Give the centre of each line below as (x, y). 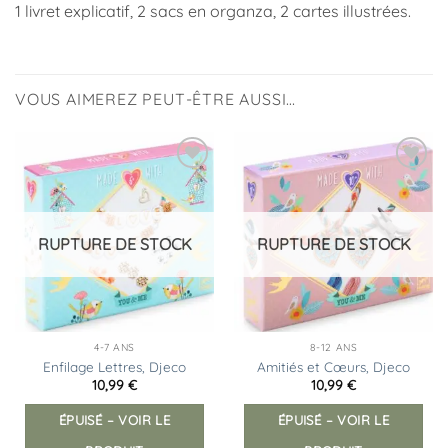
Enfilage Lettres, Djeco (114, 366)
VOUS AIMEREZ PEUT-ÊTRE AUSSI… (156, 99)
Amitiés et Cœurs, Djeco (333, 366)
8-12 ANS (333, 348)
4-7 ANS (114, 348)
